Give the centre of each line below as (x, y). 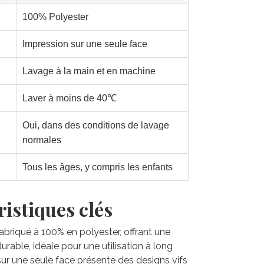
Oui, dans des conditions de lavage (96, 126)
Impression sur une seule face (85, 44)
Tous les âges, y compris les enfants (98, 167)
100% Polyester (55, 17)
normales (42, 140)
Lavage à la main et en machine (89, 71)
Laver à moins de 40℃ (70, 98)
